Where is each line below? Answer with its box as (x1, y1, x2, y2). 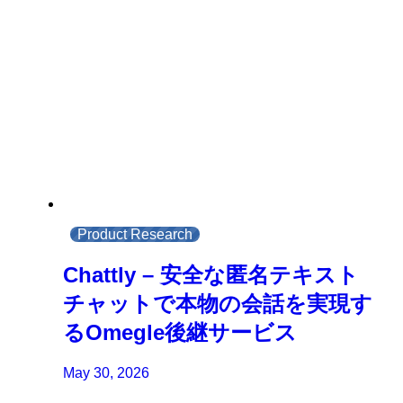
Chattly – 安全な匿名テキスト (63, 262, 360, 287)
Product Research (77, 226, 193, 242)
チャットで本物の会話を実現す (63, 291, 373, 316)
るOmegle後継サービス (63, 319, 298, 345)
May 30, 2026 (63, 364, 150, 381)
